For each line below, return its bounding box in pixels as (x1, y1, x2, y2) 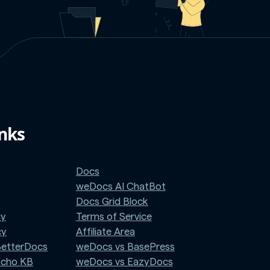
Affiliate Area (75, 226, 135, 237)
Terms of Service (75, 211, 152, 222)
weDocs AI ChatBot (75, 181, 166, 192)
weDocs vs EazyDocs (75, 256, 173, 267)
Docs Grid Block (75, 196, 148, 207)
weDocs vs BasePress (75, 241, 175, 252)
